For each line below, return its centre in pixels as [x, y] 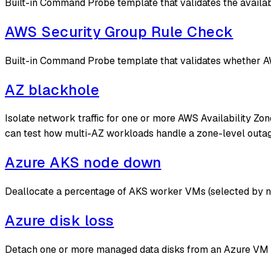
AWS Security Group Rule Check [119, 31]
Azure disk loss [60, 221]
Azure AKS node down [83, 163]
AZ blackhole [52, 90]
